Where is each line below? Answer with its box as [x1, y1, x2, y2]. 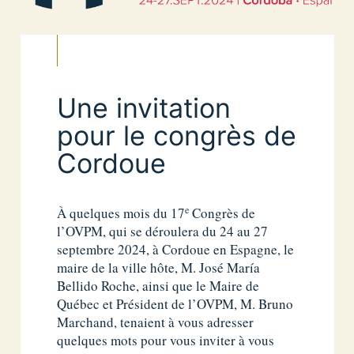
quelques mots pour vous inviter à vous [57, 330, 275, 349]
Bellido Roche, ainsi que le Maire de [57, 276, 260, 295]
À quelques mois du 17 [57, 203, 186, 222]
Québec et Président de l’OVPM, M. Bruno [57, 294, 294, 313]
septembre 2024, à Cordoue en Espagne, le [57, 239, 295, 258]
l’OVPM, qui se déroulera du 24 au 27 [57, 221, 269, 240]
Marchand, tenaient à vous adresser [57, 312, 254, 331]
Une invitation [57, 91, 232, 124]
